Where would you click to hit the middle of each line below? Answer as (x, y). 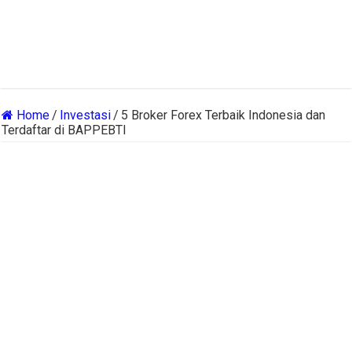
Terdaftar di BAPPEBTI (64, 130)
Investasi (86, 115)
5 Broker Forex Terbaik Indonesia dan (224, 115)
